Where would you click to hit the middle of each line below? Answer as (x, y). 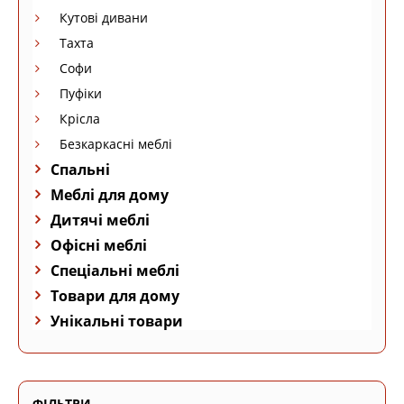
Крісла (80, 119)
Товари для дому (115, 296)
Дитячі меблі (100, 220)
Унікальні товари (117, 321)
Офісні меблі (99, 245)
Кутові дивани (104, 18)
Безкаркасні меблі (116, 144)
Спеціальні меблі (115, 271)
